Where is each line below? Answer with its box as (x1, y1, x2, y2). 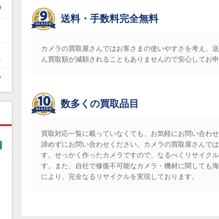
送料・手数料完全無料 (61, 13, 158, 24)
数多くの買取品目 (61, 98, 139, 109)
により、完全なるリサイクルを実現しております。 (41, 173, 198, 180)
